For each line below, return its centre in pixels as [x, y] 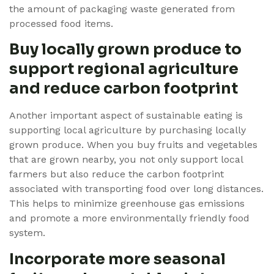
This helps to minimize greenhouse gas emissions [127, 204]
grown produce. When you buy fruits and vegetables [133, 145]
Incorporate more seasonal [117, 259]
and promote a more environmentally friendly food [129, 218]
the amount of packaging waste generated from [122, 9]
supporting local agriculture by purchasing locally [128, 130]
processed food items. [61, 23]
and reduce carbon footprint [124, 89]
